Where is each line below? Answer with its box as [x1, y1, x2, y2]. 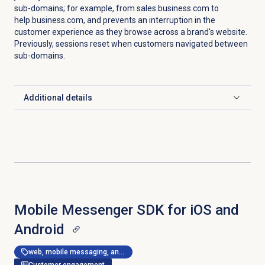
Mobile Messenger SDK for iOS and [14, 201, 239, 218]
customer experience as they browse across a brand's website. [14, 27, 247, 37]
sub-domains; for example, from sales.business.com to [14, 3, 219, 13]
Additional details [23, 92, 92, 102]
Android [14, 221, 64, 238]
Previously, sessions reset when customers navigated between [14, 38, 248, 49]
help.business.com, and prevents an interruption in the [14, 15, 215, 25]
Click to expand [22, 98, 82, 108]
